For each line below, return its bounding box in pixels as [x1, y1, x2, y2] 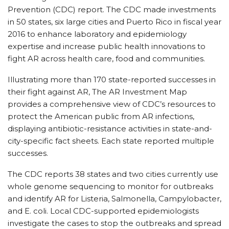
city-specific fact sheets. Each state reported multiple [8, 136, 214, 146]
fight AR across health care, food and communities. [8, 54, 205, 63]
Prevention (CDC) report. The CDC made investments [8, 5, 216, 14]
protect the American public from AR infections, [8, 111, 194, 121]
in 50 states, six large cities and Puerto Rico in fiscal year [8, 17, 221, 27]
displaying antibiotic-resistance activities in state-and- [8, 124, 212, 133]
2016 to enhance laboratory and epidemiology [8, 29, 187, 39]
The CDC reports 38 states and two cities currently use [8, 169, 218, 179]
